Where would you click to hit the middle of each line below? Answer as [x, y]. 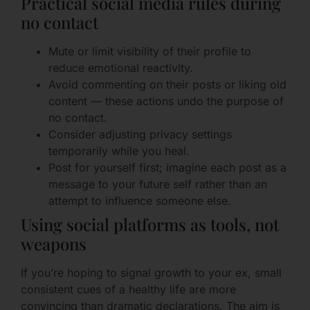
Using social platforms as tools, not [150, 225]
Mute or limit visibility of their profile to [150, 52]
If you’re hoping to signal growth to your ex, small [151, 273]
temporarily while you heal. [119, 151]
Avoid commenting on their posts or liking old [167, 85]
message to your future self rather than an [158, 184]
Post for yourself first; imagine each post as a [167, 168]
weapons [54, 244]
